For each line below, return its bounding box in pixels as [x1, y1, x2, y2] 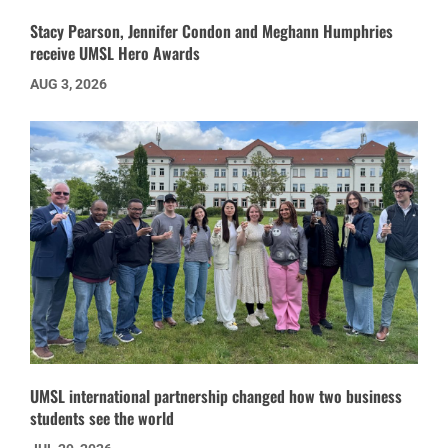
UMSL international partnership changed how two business [30, 383, 402, 408]
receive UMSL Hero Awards [30, 41, 200, 66]
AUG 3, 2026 [30, 76, 107, 93]
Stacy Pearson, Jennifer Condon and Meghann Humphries [30, 19, 393, 44]
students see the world [30, 405, 174, 430]
